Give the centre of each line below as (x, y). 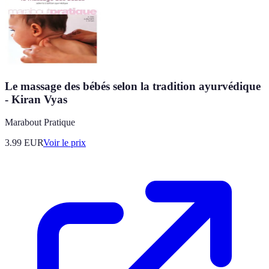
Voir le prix (65, 143)
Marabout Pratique (40, 122)
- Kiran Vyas (36, 99)
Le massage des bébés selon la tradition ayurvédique (133, 86)
